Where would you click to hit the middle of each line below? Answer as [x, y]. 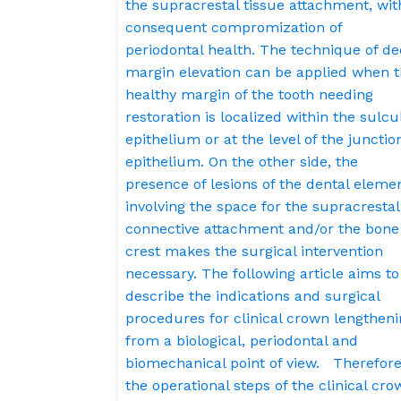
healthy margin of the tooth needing [249, 94]
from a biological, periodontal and [242, 340]
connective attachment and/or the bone [262, 228]
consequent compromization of [234, 27]
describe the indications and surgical [252, 295]
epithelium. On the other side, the [242, 161]
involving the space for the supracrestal [262, 206]
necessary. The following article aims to [262, 273]
